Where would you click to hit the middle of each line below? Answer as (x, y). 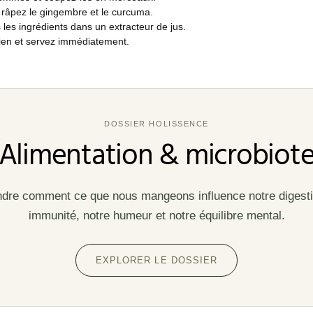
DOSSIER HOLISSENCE (156, 124)
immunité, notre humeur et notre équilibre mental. (156, 216)
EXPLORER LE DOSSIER (156, 260)
